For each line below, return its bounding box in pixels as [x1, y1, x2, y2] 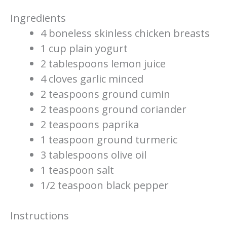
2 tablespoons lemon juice [41, 57, 166, 71]
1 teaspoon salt [41, 163, 115, 177]
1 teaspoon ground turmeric [41, 133, 178, 147]
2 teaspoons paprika [41, 118, 139, 132]
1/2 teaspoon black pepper [41, 178, 169, 193]
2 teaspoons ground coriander [41, 102, 187, 117]
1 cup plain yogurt [41, 42, 128, 56]
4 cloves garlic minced [41, 72, 144, 86]
